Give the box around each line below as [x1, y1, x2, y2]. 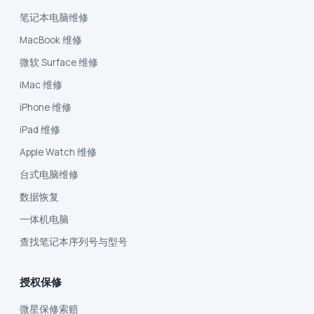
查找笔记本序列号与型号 [20, 235, 128, 248]
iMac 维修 [20, 78, 62, 91]
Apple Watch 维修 [20, 145, 97, 158]
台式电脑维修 [20, 168, 78, 181]
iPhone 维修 [20, 100, 71, 114]
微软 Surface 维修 [20, 55, 98, 69]
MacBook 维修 [20, 33, 82, 46]
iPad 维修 [20, 123, 60, 136]
